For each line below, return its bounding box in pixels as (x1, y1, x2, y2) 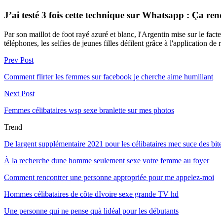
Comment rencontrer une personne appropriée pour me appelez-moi (4, 173, 214, 182)
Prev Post (4, 55, 34, 64)
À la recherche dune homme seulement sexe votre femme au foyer (4, 156, 209, 165)
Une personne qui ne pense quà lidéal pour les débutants (4, 206, 179, 215)
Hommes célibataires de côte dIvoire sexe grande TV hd (4, 189, 179, 198)
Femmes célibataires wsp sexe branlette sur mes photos (4, 106, 174, 114)
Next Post (4, 89, 35, 98)
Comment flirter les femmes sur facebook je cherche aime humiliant (4, 72, 213, 81)
